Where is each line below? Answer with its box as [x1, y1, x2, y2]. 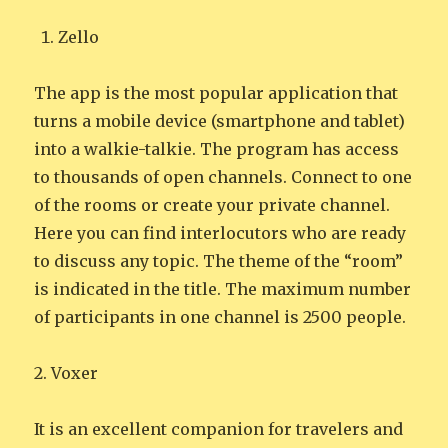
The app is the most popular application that [34, 83, 399, 104]
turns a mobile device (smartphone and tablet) [34, 111, 406, 132]
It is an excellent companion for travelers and [34, 419, 404, 440]
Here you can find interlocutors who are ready [34, 223, 407, 244]
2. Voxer [34, 363, 99, 384]
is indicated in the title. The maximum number [34, 279, 412, 300]
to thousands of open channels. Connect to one [34, 167, 413, 188]
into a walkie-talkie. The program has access [34, 139, 400, 160]
